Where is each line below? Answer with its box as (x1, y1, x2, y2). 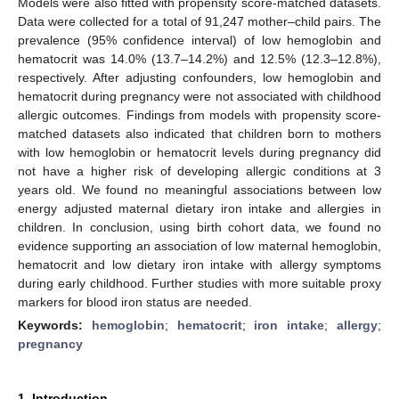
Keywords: (18, 317, 92, 332)
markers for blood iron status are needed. (18, 294, 252, 309)
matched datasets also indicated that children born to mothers (18, 126, 381, 141)
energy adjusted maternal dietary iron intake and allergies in (18, 200, 381, 216)
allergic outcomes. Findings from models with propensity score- (18, 107, 381, 122)
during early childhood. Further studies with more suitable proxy (18, 275, 381, 290)
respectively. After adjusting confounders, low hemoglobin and (18, 69, 381, 85)
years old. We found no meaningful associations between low (18, 182, 381, 197)
